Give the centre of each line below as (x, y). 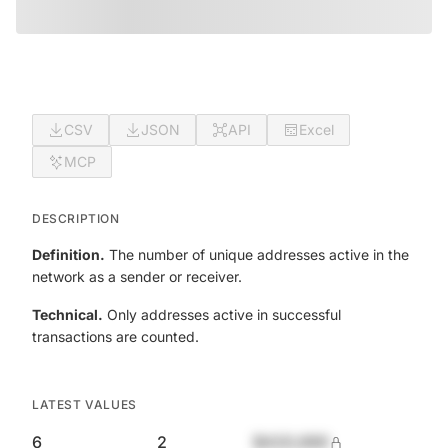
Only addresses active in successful (222, 314)
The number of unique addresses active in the (257, 254)
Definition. (68, 254)
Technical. (67, 314)
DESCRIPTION (76, 218)
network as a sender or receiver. (137, 276)
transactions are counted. (115, 336)
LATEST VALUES (84, 404)
